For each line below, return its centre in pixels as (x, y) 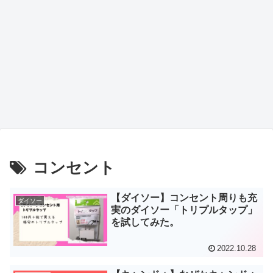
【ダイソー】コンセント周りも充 (184, 197)
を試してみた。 (145, 222)
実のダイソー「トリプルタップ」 (184, 210)
